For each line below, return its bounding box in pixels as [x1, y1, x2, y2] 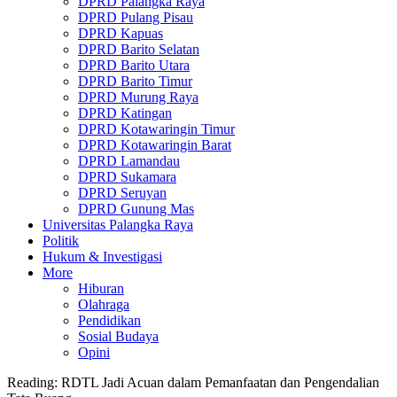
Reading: [7, 375, 58, 390]
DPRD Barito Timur [78, 74, 192, 89]
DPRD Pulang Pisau [78, 10, 193, 25]
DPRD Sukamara [78, 169, 176, 184]
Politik [43, 233, 79, 248]
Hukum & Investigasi [43, 249, 162, 264]
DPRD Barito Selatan [78, 42, 199, 57]
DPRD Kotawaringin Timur [78, 121, 235, 136]
